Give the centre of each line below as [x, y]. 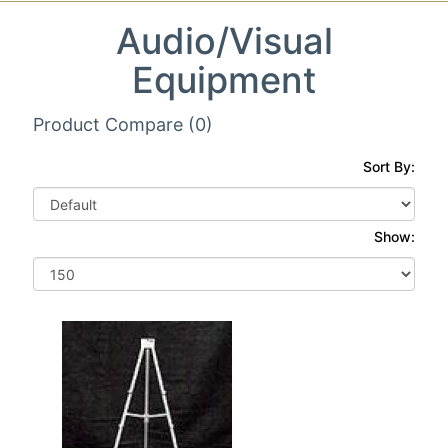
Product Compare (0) [123, 124]
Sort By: [389, 166]
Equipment [224, 80]
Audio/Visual [224, 41]
